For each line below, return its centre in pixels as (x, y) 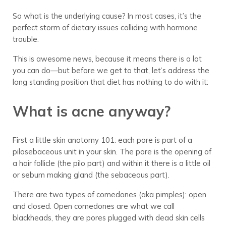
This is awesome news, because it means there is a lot (107, 59)
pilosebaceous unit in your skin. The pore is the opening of (112, 152)
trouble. (25, 39)
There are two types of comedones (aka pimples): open (109, 195)
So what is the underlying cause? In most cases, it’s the (107, 16)
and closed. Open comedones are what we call (93, 206)
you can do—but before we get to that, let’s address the (111, 70)
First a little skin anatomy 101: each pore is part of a (102, 140)
